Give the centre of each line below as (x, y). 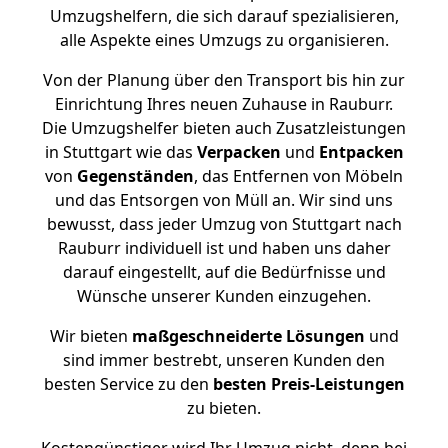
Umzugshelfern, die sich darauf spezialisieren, (224, 16)
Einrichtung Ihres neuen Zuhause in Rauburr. (224, 104)
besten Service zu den (128, 384)
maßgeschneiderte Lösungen (248, 336)
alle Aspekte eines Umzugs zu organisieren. (224, 40)
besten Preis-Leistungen (308, 384)
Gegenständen (135, 176)
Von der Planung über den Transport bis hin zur (224, 80)
